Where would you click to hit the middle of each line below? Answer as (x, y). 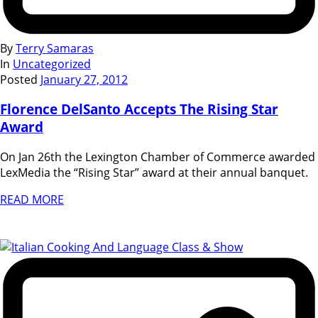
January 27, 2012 (84, 79)
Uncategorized (52, 64)
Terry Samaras (55, 48)
